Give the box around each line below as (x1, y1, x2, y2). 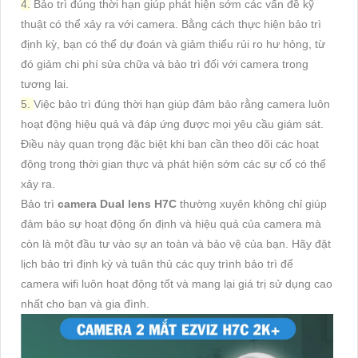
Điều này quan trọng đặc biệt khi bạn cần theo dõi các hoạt (21, 137, 319, 150)
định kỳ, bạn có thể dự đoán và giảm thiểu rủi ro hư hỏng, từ (21, 37, 325, 50)
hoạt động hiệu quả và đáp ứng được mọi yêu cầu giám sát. (21, 117, 324, 130)
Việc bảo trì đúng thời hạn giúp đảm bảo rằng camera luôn (34, 97, 330, 110)
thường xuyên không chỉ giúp (177, 197, 327, 210)
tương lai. (21, 77, 69, 90)
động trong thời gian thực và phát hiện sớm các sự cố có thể (21, 157, 326, 170)
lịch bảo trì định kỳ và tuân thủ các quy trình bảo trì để (21, 257, 293, 270)
